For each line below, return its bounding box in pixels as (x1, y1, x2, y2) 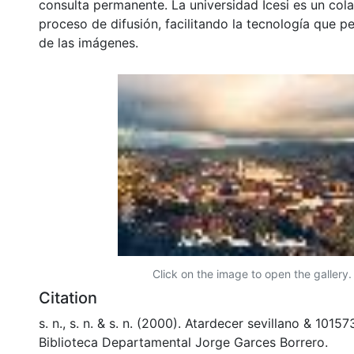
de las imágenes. (39, 34, 138, 51)
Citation (39, 288, 97, 307)
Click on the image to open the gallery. (153, 266, 352, 281)
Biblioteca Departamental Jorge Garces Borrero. (39, 333, 328, 350)
